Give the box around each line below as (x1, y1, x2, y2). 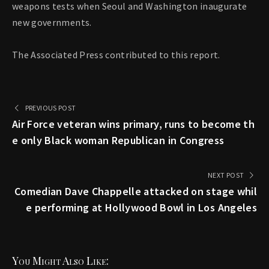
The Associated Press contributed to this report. (12, 49, 220, 61)
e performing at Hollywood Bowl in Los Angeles (26, 201, 257, 215)
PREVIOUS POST (25, 103, 76, 113)
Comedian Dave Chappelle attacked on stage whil (14, 184, 257, 199)
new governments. (12, 16, 92, 29)
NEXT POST (208, 171, 244, 180)
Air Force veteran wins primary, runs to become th (12, 117, 255, 131)
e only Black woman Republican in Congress (12, 133, 225, 148)
